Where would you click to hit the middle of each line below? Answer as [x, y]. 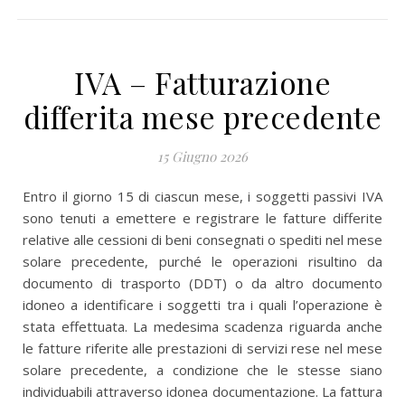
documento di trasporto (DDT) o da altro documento [202, 283]
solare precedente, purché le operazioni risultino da [202, 261]
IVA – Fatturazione [202, 82]
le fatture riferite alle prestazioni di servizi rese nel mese [202, 348]
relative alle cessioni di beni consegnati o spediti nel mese [202, 240]
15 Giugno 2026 [202, 156]
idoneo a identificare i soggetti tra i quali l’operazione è [202, 305]
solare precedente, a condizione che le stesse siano [202, 370]
